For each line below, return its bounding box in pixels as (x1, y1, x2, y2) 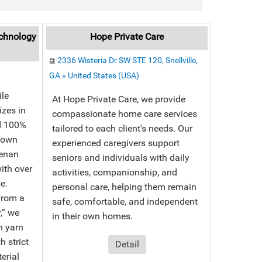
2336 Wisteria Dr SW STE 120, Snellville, (57, 56, 198, 65)
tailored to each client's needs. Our (52, 123, 193, 134)
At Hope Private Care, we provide (52, 94, 186, 105)
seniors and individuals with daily (52, 152, 190, 163)
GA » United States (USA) (49, 71, 140, 80)
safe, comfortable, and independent (52, 196, 198, 207)
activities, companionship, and (52, 167, 178, 178)
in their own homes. (52, 211, 133, 222)
